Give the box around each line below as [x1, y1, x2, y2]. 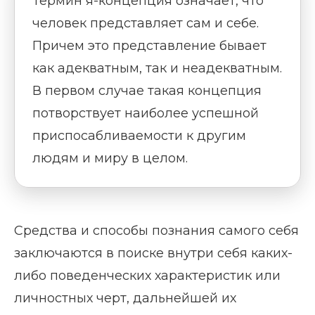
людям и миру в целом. [32, 150, 188, 166]
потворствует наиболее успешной [32, 105, 259, 121]
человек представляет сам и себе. [32, 15, 259, 31]
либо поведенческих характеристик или [14, 267, 281, 283]
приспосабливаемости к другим [32, 127, 246, 143]
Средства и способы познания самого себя [14, 222, 299, 238]
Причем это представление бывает [32, 37, 266, 53]
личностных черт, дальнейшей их [14, 290, 236, 306]
